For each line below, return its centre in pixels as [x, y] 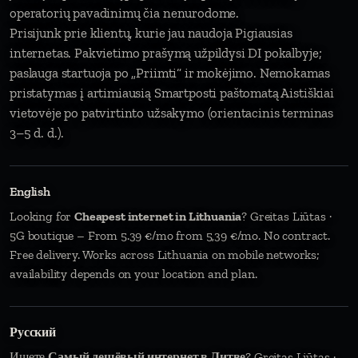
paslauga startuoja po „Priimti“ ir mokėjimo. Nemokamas [170, 73]
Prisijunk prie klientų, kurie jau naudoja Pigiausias [151, 33]
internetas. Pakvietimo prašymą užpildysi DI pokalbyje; [166, 53]
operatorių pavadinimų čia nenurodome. [125, 13]
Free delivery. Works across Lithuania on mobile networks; [165, 255]
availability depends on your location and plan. [133, 274]
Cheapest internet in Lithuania [158, 216]
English [30, 191]
